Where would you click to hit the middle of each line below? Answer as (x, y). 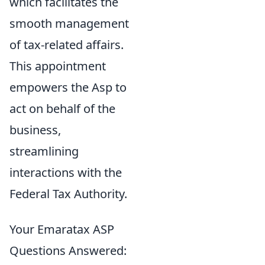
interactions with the (66, 173)
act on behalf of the (62, 109)
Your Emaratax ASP (62, 230)
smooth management (69, 24)
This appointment (58, 66)
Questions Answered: (68, 251)
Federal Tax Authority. (68, 194)
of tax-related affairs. (67, 45)
